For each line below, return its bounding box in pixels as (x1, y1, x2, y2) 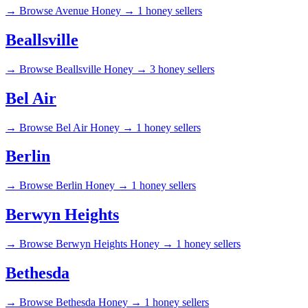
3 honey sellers (150, 63, 214, 75)
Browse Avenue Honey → (19, 4, 135, 16)
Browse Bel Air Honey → (19, 121, 133, 133)
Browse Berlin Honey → (19, 179, 129, 192)
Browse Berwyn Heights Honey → (19, 238, 173, 250)
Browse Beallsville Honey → (19, 63, 147, 75)
